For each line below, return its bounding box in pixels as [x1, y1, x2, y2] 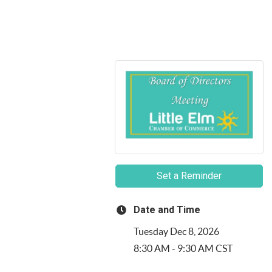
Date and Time [133, 204, 200, 216]
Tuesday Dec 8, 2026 [133, 226, 219, 237]
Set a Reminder [156, 170, 222, 182]
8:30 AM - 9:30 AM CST [133, 243, 233, 254]
